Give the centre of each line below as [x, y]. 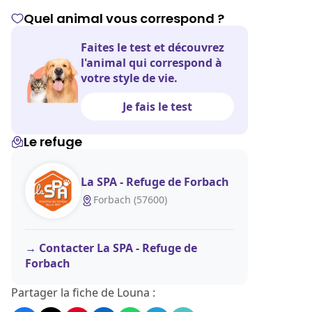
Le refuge [53, 142]
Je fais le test [157, 107]
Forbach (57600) [130, 199]
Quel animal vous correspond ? [124, 18]
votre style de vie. [129, 78]
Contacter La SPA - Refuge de [118, 248]
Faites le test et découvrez [153, 47]
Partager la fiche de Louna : [83, 292]
